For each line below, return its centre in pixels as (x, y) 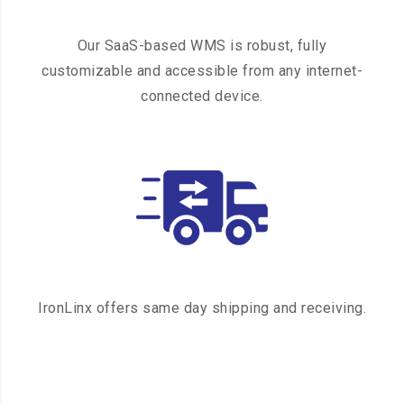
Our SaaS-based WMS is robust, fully (202, 46)
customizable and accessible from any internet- (202, 71)
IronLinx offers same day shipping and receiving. (202, 308)
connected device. (202, 96)
